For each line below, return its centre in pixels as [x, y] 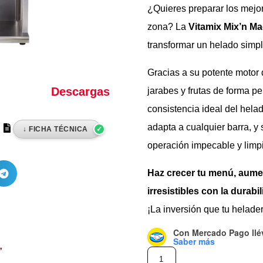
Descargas [81, 91]
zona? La [168, 27]
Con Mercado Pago [213, 233]
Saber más [194, 242]
